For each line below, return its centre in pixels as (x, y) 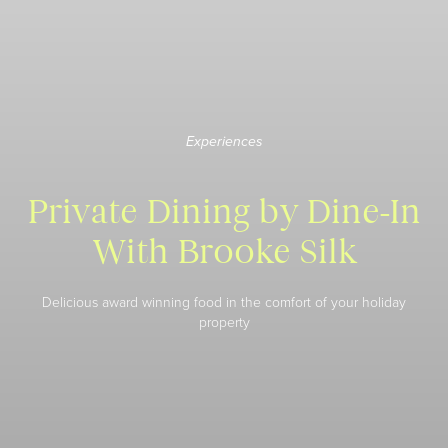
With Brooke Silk (224, 252)
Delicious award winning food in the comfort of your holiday (224, 302)
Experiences (224, 142)
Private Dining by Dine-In (224, 212)
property (224, 322)
